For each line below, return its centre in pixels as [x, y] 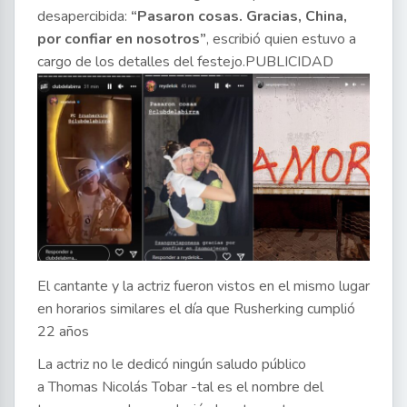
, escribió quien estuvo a [281, 39]
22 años [63, 331]
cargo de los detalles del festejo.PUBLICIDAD [185, 61]
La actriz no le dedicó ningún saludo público [172, 364]
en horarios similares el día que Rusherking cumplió [196, 308]
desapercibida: [84, 16]
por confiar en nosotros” [122, 39]
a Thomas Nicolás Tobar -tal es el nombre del [180, 387]
